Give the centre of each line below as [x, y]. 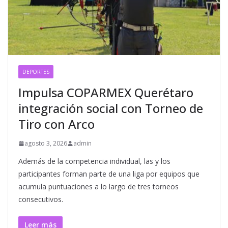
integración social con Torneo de [111, 108]
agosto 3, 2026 [46, 144]
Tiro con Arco [56, 124]
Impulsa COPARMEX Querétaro [106, 93]
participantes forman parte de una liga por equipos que [109, 174]
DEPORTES [36, 72]
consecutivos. [41, 199]
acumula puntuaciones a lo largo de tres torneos [98, 187]
